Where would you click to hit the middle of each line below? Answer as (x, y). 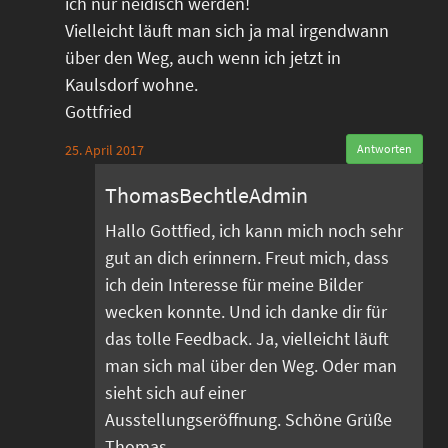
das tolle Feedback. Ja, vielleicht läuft (247, 338)
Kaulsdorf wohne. (131, 84)
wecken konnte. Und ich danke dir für (246, 311)
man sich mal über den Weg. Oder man (251, 365)
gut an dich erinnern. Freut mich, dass (247, 257)
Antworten (384, 148)
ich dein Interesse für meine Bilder (234, 284)
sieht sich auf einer (175, 392)
